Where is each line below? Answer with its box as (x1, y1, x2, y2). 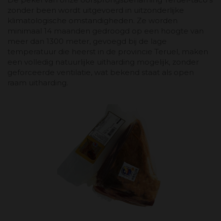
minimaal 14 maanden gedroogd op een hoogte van (7, 26, 204, 36)
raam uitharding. (7, 77, 68, 87)
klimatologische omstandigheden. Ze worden (7, 15, 178, 25)
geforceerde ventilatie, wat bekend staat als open (7, 67, 194, 77)
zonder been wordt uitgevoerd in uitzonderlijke (7, 5, 184, 15)
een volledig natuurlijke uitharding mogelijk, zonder (7, 57, 199, 67)
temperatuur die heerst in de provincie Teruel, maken (7, 46, 208, 56)
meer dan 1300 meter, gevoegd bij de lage (7, 36, 167, 46)
